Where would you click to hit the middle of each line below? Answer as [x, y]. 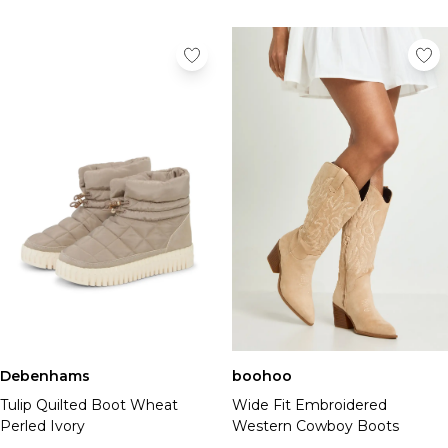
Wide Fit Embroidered [309, 405]
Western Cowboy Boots [315, 426]
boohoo [262, 376]
